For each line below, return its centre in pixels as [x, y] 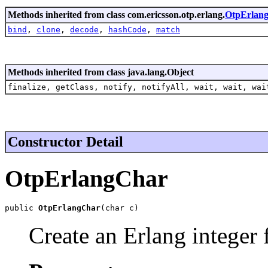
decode [84, 29]
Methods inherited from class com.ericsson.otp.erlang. [116, 14]
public [22, 208]
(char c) [120, 208]
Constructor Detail [66, 141]
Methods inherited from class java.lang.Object [101, 72]
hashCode [127, 29]
